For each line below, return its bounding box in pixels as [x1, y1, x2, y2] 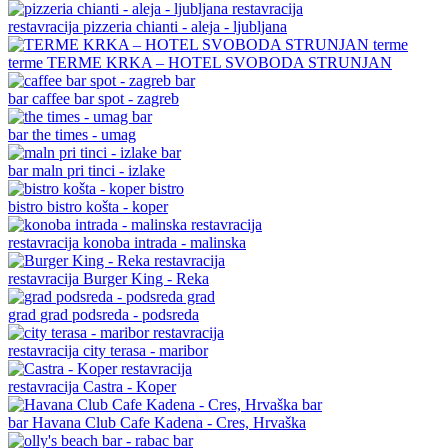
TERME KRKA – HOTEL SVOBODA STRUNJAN [47, 53, 392, 71]
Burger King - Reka [83, 269, 209, 287]
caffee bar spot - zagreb [32, 89, 179, 107]
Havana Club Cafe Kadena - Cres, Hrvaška [32, 413, 306, 431]
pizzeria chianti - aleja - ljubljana [83, 17, 287, 35]
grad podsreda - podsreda [40, 305, 199, 323]
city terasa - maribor [83, 341, 208, 359]
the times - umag [32, 125, 136, 143]
